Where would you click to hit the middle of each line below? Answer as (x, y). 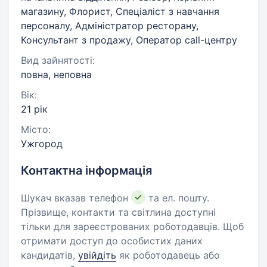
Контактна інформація (86, 170)
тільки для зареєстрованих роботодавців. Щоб (132, 226)
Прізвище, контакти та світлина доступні (118, 212)
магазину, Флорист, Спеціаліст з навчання (120, 11)
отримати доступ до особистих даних (112, 241)
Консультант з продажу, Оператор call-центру (129, 40)
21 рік (34, 109)
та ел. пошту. (177, 198)
